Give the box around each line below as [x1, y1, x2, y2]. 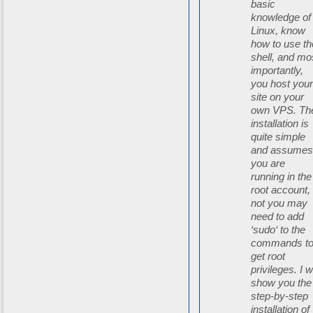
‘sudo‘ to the [251, 224, 306, 236]
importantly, [251, 64, 304, 77]
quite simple [251, 131, 306, 143]
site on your [251, 91, 305, 103]
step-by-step [251, 290, 309, 303]
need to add [251, 210, 305, 223]
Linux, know [251, 24, 306, 37]
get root [251, 250, 286, 263]
